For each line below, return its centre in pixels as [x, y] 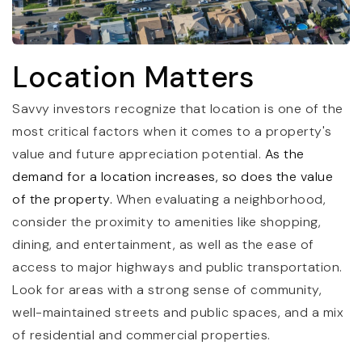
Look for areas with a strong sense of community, [167, 290]
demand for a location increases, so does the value [173, 177]
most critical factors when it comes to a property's [172, 132]
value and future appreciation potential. [139, 154]
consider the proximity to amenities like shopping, [166, 222]
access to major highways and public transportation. [177, 267]
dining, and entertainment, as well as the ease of [163, 245]
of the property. [62, 200]
